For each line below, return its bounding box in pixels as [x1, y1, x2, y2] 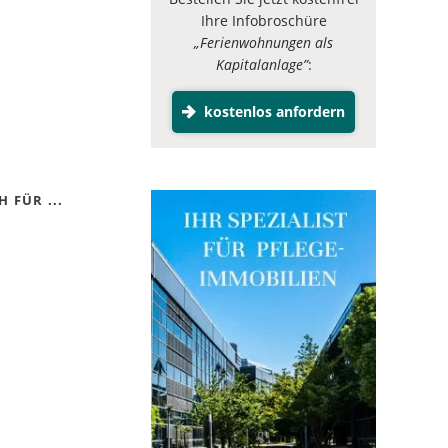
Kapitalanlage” [215, 55, 308, 74]
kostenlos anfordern [199, 102, 345, 122]
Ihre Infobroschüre [200, 11, 327, 30]
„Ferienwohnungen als [194, 33, 333, 52]
